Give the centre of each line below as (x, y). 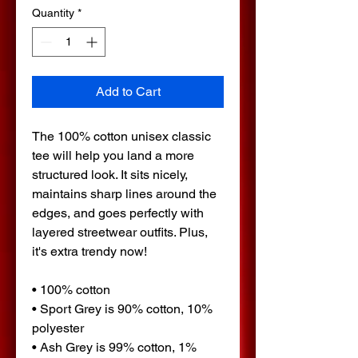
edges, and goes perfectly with (118, 213)
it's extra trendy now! (91, 251)
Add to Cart (128, 91)
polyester (58, 328)
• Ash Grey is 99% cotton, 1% (114, 347)
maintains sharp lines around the (124, 194)
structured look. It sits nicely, (110, 175)
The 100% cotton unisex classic (121, 136)
